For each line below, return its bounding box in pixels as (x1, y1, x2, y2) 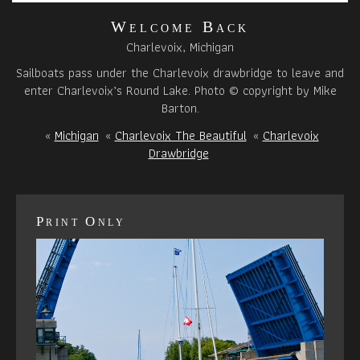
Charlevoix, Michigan (126, 36, 234, 57)
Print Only (36, 213, 125, 229)
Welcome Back (111, 17, 249, 35)
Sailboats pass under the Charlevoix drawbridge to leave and (16, 62, 344, 83)
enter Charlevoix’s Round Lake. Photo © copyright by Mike (23, 80, 337, 100)
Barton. (161, 97, 199, 118)
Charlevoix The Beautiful (114, 125, 247, 145)
